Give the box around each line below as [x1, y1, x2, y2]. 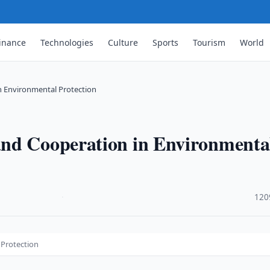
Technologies [40, 36, 94, 48]
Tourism [193, 36, 226, 48]
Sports [152, 36, 179, 48]
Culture [108, 36, 139, 48]
